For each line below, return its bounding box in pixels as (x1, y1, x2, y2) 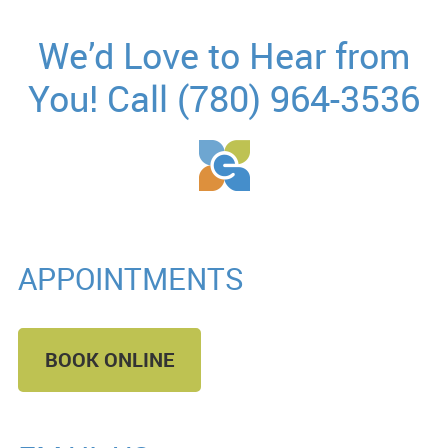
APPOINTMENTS (17, 258, 244, 300)
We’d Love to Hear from (38, 31, 410, 80)
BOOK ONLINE (44, 346, 174, 374)
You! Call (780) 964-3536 (28, 74, 420, 123)
